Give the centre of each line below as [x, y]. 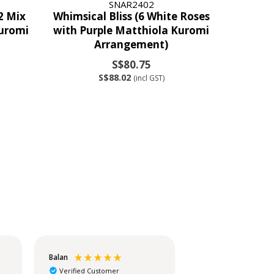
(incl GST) [149, 78]
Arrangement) [131, 44]
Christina [217, 257]
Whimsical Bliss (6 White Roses [131, 16]
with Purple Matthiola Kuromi [131, 30]
